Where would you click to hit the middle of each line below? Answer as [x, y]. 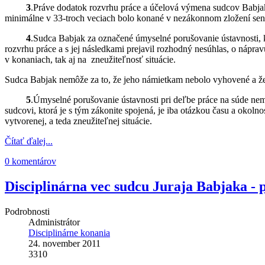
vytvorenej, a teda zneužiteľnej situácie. [78, 121]
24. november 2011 [64, 244]
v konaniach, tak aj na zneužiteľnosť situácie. [90, 60]
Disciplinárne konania [69, 233]
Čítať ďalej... [29, 141]
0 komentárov [30, 161]
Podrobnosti [27, 212]
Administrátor [54, 222]
